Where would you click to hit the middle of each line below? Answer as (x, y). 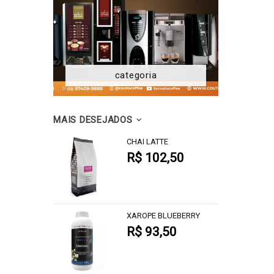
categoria (136, 75)
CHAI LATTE (147, 142)
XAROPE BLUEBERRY (163, 216)
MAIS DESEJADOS (93, 120)
